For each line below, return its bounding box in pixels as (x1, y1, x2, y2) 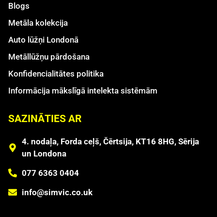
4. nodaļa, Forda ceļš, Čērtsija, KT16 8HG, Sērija (21, 136, 199, 146)
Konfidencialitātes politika (8, 68, 104, 78)
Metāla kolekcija (8, 17, 68, 28)
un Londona (21, 148, 66, 158)
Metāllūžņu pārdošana (8, 51, 90, 62)
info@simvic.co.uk (21, 187, 93, 197)
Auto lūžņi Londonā (8, 34, 78, 45)
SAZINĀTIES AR (8, 112, 81, 124)
